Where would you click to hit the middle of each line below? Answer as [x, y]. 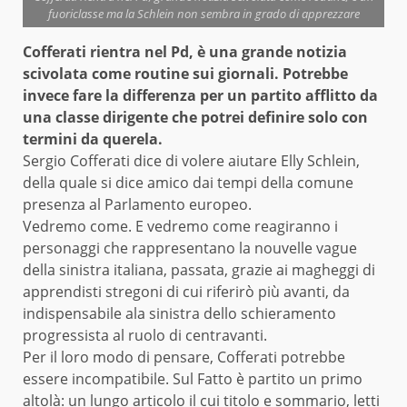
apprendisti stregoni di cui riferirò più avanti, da [186, 291]
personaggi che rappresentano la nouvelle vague [190, 248]
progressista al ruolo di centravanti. [145, 335]
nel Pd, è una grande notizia [244, 51]
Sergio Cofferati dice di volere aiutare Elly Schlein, [191, 160]
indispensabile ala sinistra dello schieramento [179, 313]
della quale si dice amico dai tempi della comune [188, 182]
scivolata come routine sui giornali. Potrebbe [185, 73]
